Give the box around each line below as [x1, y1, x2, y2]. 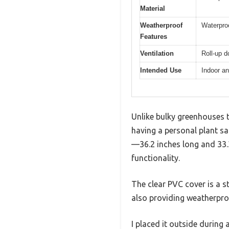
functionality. [131, 153, 180, 163]
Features [140, 32, 167, 40]
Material [140, 4, 165, 12]
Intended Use [140, 66, 181, 74]
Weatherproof [140, 21, 182, 29]
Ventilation [140, 49, 174, 57]
